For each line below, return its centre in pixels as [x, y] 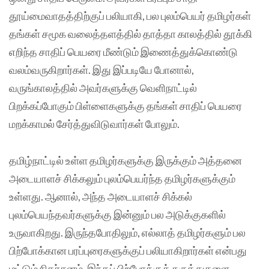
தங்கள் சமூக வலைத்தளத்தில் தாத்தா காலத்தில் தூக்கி [131, 34]
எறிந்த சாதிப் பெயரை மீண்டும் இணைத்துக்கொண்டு [123, 52]
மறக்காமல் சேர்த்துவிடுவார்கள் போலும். [95, 124]
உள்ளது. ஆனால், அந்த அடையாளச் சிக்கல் [101, 196]
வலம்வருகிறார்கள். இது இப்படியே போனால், [101, 70]
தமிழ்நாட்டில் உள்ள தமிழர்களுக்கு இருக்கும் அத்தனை [125, 160]
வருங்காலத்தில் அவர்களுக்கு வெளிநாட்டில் [103, 88]
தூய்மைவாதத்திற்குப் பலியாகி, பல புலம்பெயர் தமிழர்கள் [130, 16]
